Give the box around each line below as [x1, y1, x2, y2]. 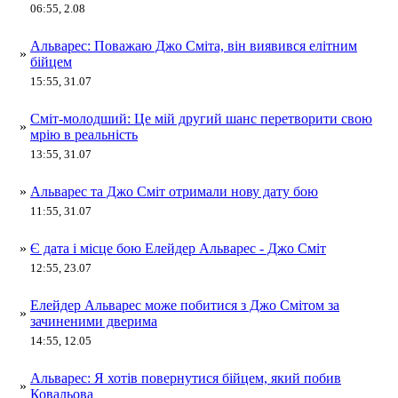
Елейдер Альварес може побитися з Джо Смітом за [30, 297, 339, 313]
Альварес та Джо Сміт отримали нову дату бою [30, 183, 318, 199]
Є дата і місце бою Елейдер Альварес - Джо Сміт [30, 240, 326, 256]
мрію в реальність [30, 126, 138, 142]
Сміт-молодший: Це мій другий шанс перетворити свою [30, 110, 372, 126]
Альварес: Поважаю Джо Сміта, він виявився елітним [30, 37, 357, 53]
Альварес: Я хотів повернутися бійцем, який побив [30, 370, 341, 386]
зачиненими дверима [30, 313, 157, 329]
